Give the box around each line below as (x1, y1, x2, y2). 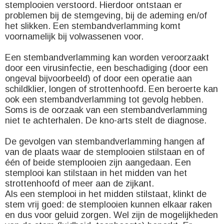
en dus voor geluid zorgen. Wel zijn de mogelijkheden (5, 210, 218, 220)
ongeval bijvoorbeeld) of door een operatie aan (5, 73, 192, 83)
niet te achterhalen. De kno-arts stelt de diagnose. (5, 115, 206, 125)
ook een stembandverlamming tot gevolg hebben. (5, 94, 203, 104)
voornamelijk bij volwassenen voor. (5, 31, 143, 41)
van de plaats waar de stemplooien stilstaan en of (5, 147, 204, 157)
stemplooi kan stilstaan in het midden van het (5, 168, 187, 178)
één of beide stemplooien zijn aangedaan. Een (5, 157, 191, 167)
